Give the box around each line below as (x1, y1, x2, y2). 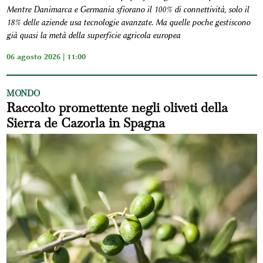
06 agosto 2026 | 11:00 (6, 52, 86, 62)
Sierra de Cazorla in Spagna (6, 114, 165, 131)
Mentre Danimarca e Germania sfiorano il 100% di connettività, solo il (6, 5, 249, 15)
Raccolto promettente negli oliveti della (6, 99, 228, 116)
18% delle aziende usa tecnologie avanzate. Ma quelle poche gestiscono (6, 18, 250, 28)
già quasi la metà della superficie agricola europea (6, 31, 180, 41)
